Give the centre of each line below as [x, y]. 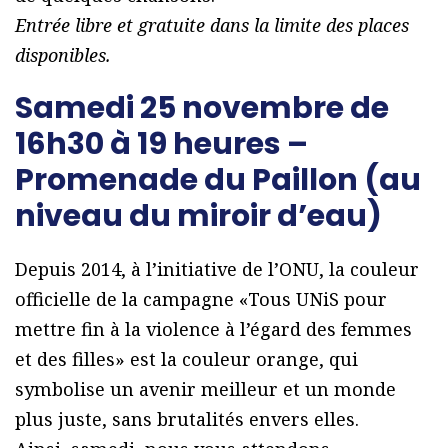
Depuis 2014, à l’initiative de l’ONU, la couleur [217, 268]
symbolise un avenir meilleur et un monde [205, 388]
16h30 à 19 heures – [161, 143]
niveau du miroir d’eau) [198, 215]
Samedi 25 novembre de [202, 107]
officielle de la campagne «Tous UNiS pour [201, 298]
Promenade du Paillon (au [218, 179]
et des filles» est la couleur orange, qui [186, 358]
